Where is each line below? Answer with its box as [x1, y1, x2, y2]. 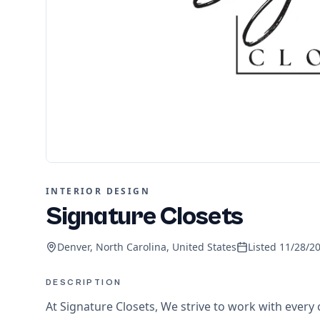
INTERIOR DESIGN [46, 184, 150, 197]
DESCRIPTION [46, 277, 122, 287]
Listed [248, 239, 279, 254]
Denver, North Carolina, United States [57, 239, 236, 254]
